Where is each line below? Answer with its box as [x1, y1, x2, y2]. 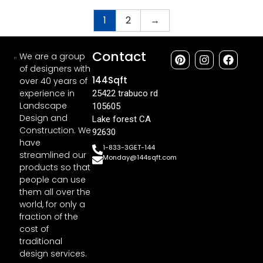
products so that [19, 161, 91, 174]
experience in [19, 87, 75, 100]
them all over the [19, 186, 91, 198]
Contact [92, 48, 147, 66]
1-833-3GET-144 [103, 142, 156, 152]
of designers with [19, 63, 91, 75]
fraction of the [19, 211, 79, 223]
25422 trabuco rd [92, 88, 159, 99]
